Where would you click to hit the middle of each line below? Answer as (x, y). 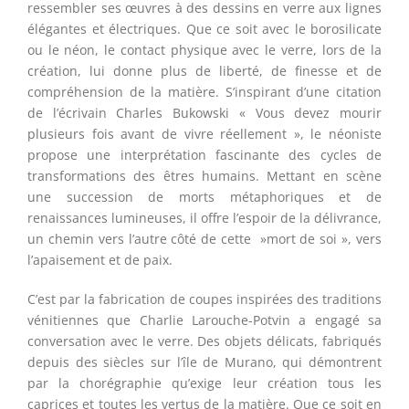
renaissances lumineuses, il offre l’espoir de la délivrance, (204, 218)
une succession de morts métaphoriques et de (204, 197)
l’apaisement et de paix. (100, 260)
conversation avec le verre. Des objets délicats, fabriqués (204, 341)
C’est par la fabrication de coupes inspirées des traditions (204, 299)
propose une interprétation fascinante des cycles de (204, 155)
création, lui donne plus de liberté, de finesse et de (204, 71)
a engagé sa (336, 320)
